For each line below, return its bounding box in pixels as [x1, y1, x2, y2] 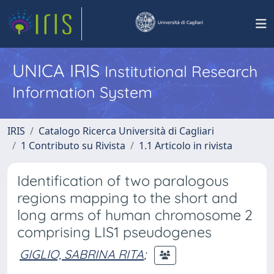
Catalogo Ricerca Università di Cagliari [39, 124, 214, 138]
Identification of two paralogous [17, 172, 229, 190]
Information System [12, 83, 152, 102]
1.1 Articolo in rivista [139, 139, 232, 152]
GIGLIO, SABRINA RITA [20, 246, 144, 262]
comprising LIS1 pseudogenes [17, 223, 212, 241]
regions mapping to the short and [17, 189, 237, 207]
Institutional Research [105, 62, 257, 81]
